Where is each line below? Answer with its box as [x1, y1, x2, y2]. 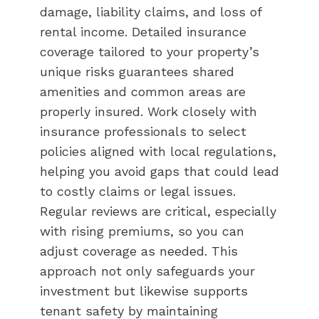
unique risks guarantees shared [40, 63, 234, 79]
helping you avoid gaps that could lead [40, 163, 279, 179]
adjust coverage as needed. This [40, 243, 238, 258]
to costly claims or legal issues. [40, 183, 236, 199]
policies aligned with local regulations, [40, 143, 276, 159]
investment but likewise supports [40, 283, 248, 298]
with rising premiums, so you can [40, 223, 244, 239]
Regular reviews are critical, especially [40, 203, 276, 219]
